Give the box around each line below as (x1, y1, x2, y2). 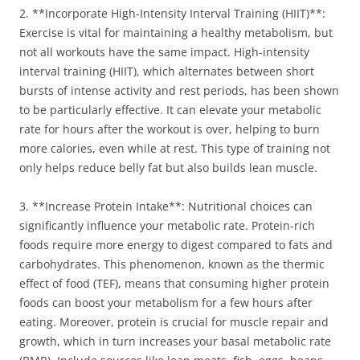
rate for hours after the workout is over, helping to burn (19, 121, 320, 137)
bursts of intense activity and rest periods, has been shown (19, 83, 339, 98)
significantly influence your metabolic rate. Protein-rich (19, 218, 315, 233)
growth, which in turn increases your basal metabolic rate (19, 333, 331, 349)
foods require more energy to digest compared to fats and (19, 237, 333, 252)
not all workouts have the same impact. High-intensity (19, 44, 309, 59)
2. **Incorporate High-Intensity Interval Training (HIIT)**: (19, 6, 325, 21)
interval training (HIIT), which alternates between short (19, 63, 314, 79)
